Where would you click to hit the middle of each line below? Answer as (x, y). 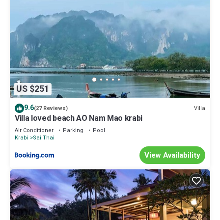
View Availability (172, 155)
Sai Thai (44, 138)
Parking (73, 131)
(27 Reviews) (51, 109)
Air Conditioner (34, 131)
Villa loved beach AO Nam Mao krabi (79, 119)
